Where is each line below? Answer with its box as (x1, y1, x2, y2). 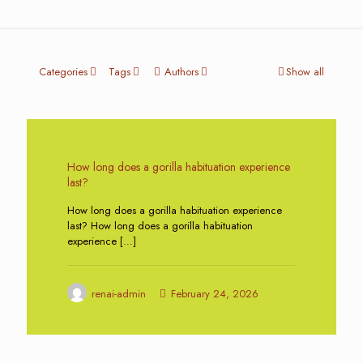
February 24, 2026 (171, 286, 258, 301)
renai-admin (92, 286, 146, 301)
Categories (39, 64, 88, 79)
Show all (286, 64, 324, 79)
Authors (164, 64, 199, 79)
